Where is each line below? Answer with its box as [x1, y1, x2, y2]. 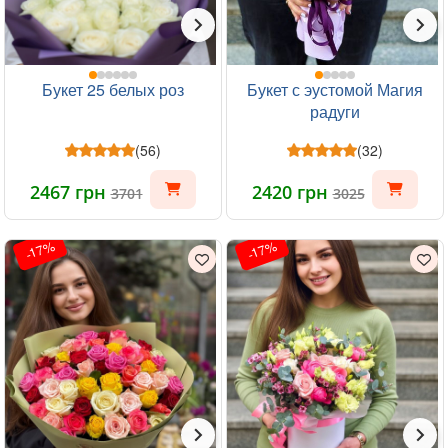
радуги [310, 100, 360, 123]
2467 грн [29, 180, 111, 204]
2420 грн [251, 180, 333, 204]
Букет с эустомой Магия [247, 78, 423, 101]
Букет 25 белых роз [42, 78, 184, 101]
